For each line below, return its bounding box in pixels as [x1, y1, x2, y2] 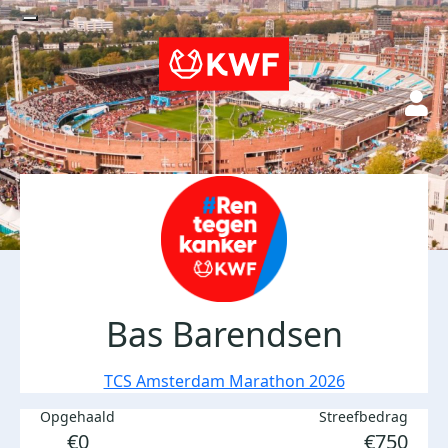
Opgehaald [40, 407, 115, 426]
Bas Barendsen [105, 311, 343, 357]
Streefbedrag [319, 407, 408, 426]
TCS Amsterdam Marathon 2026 [103, 370, 345, 392]
